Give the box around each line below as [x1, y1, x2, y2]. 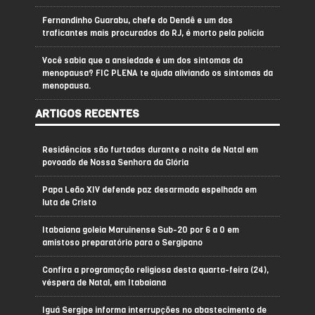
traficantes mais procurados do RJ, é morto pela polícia [42, 27, 264, 39]
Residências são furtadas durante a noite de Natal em [42, 144, 258, 156]
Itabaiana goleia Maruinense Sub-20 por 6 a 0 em [42, 224, 239, 236]
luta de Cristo [42, 197, 96, 209]
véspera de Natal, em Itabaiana [42, 277, 166, 289]
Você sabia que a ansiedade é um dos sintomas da [42, 55, 243, 67]
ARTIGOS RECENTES [35, 106, 139, 122]
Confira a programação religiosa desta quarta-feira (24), [42, 264, 269, 276]
